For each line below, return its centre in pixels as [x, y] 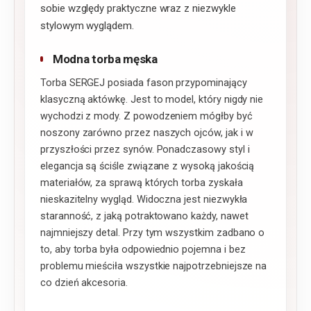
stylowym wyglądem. [87, 26]
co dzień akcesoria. [84, 283]
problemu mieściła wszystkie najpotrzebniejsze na [154, 267]
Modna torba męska [105, 59]
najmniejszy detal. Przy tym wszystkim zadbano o [153, 233]
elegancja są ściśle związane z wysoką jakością [148, 167]
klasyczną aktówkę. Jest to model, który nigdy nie [152, 100]
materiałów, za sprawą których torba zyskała [142, 183]
